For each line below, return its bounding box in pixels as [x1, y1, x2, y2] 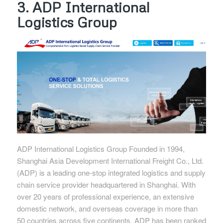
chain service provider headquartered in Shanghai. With [16, 179, 196, 190]
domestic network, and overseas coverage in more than [16, 203, 198, 214]
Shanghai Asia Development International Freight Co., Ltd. [16, 155, 204, 166]
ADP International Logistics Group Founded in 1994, [16, 143, 185, 154]
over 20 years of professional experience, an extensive [16, 191, 194, 202]
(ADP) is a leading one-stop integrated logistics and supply [16, 167, 206, 178]
